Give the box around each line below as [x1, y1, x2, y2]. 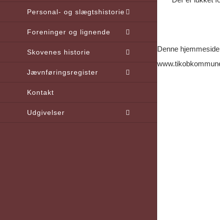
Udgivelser [27, 108, 65, 116]
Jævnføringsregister [27, 68, 98, 76]
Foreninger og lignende [27, 27, 110, 36]
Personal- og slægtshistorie [27, 7, 125, 16]
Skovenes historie [27, 48, 90, 56]
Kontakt [27, 88, 54, 96]
